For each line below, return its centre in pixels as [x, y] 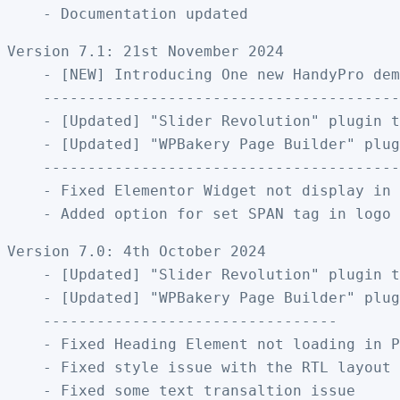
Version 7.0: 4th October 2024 [137, 251]
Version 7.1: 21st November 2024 [146, 51]
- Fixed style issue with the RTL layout [199, 367]
